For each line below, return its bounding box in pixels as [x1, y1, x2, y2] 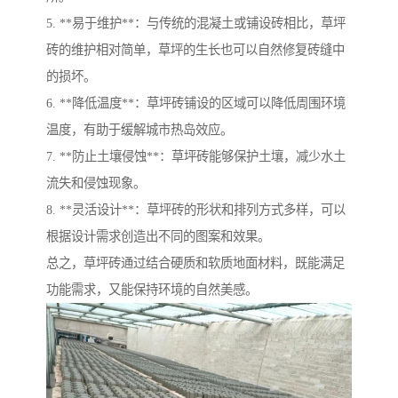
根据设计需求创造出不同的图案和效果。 [46, 229, 270, 244]
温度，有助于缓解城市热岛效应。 [46, 123, 233, 138]
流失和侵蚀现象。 [46, 176, 146, 191]
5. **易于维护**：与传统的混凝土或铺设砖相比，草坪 [46, 16, 346, 31]
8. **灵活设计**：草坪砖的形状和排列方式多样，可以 [46, 203, 346, 218]
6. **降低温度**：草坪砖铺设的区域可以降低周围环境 [46, 96, 346, 111]
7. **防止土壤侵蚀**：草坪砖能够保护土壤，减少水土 [46, 149, 346, 164]
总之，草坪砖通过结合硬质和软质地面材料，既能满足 [46, 256, 345, 271]
